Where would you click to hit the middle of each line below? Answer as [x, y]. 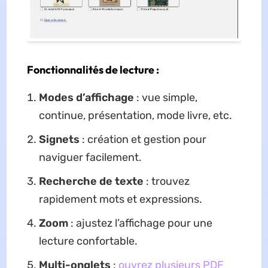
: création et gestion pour [143, 140]
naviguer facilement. [90, 158]
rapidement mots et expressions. [120, 200]
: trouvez [166, 182]
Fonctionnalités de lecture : [93, 70]
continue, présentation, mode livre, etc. [135, 116]
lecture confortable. [88, 241]
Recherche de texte [91, 182]
